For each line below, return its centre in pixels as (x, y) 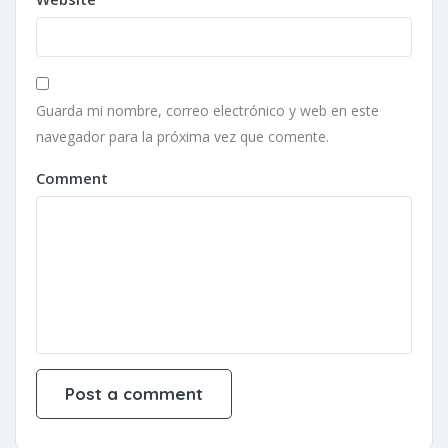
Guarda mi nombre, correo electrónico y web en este (207, 110)
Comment (72, 178)
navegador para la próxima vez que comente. (182, 136)
